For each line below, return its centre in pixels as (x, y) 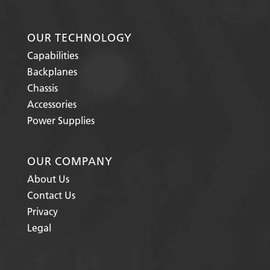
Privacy (42, 212)
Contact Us (51, 195)
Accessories (52, 104)
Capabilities (52, 55)
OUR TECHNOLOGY (80, 38)
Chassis (42, 88)
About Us (48, 179)
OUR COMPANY (70, 162)
